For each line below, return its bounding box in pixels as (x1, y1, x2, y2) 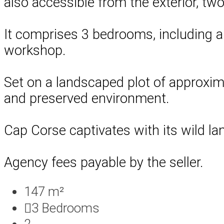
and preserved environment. (4, 90, 169, 106)
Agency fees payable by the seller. (4, 154, 203, 170)
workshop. (4, 42, 65, 58)
